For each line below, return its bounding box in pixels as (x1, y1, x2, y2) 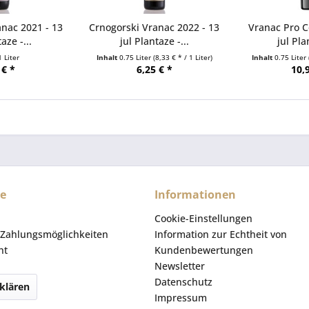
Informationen (154, 187, 236, 202)
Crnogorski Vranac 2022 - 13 (89, 21, 220, 34)
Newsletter (154, 259, 205, 272)
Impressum (154, 291, 207, 304)
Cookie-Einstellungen (154, 212, 252, 225)
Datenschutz (154, 275, 212, 288)
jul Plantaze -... (119, 34, 189, 48)
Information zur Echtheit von (154, 228, 287, 241)
